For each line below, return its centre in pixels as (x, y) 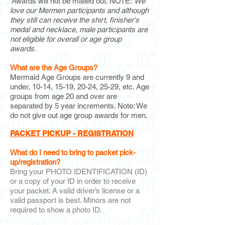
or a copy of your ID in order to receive (73, 181)
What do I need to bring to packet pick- (73, 152)
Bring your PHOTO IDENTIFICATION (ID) (79, 172)
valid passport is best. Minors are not (70, 200)
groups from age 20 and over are (64, 96)
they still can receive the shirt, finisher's (75, 20)
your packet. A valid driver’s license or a (75, 191)
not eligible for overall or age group (66, 39)
